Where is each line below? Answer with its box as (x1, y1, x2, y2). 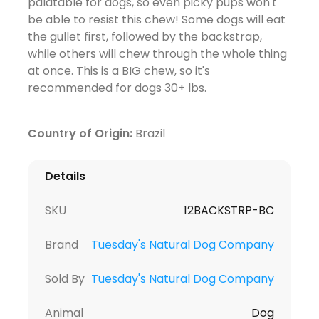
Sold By (44, 270, 85, 287)
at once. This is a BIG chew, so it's (27, 62, 210, 79)
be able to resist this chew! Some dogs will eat (27, 11, 286, 28)
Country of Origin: (27, 125, 132, 142)
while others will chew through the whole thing (27, 45, 287, 62)
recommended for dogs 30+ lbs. (27, 79, 209, 96)
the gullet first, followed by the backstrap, (27, 28, 262, 45)
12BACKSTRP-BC (184, 202, 275, 219)
